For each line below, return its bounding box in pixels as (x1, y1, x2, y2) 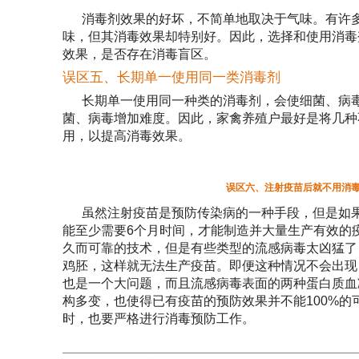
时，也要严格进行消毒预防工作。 (63, 312, 255, 325)
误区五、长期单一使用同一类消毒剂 (63, 70, 280, 85)
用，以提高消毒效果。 (63, 129, 191, 143)
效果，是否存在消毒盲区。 (63, 47, 216, 61)
